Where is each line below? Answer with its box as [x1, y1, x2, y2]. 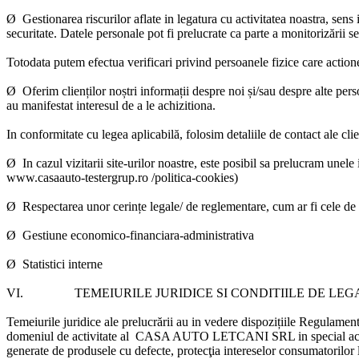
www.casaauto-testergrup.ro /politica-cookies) [6, 171, 238, 184]
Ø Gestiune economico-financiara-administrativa [6, 228, 254, 242]
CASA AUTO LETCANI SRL [129, 329, 295, 343]
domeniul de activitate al [6, 329, 129, 343]
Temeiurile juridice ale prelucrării [6, 315, 176, 329]
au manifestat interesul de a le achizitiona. [6, 99, 219, 112]
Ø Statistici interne [6, 257, 103, 271]
